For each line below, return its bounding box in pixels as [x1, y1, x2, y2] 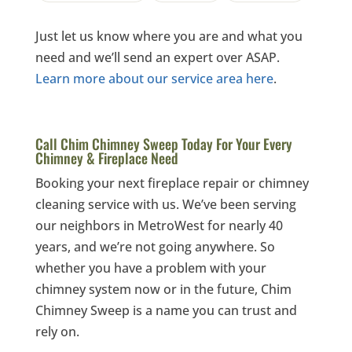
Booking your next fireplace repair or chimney [35, 174, 309, 192]
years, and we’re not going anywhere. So [35, 238, 275, 255]
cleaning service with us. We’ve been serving [35, 196, 296, 213]
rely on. [35, 323, 79, 340]
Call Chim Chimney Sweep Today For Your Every [35, 134, 292, 154]
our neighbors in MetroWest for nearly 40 [35, 217, 283, 234]
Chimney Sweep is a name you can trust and [35, 302, 297, 319]
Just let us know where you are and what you [35, 27, 302, 45]
